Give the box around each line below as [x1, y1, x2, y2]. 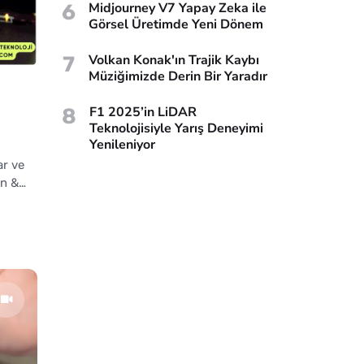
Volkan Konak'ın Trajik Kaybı [88, 50, 259, 69]
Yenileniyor [89, 135, 155, 154]
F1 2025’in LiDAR [89, 102, 197, 121]
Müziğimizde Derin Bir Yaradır [88, 67, 267, 85]
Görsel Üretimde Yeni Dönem [89, 15, 263, 33]
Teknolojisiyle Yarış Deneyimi [89, 119, 263, 137]
